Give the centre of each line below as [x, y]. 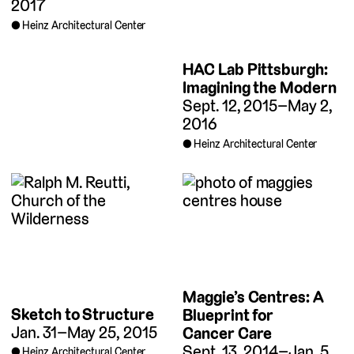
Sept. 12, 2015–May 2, [258, 106]
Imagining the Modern [260, 88]
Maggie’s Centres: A [254, 296]
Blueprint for [228, 314]
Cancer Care [228, 333]
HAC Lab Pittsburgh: [256, 70]
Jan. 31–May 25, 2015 [84, 332]
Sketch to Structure [83, 314]
